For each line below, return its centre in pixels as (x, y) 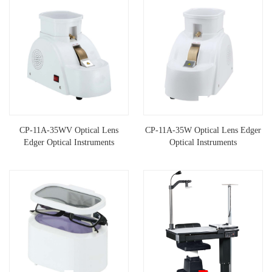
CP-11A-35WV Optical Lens (69, 131)
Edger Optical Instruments (69, 143)
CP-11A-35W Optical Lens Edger (203, 131)
